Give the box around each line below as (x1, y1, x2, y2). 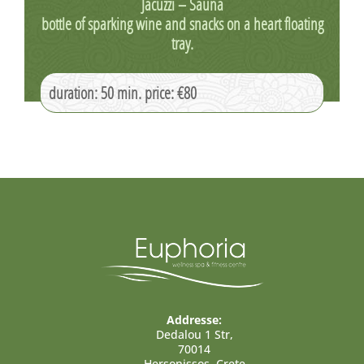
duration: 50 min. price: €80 (49, 82, 197, 103)
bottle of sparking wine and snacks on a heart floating (41, 13, 323, 34)
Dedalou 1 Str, (155, 326, 233, 342)
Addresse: (167, 311, 222, 327)
